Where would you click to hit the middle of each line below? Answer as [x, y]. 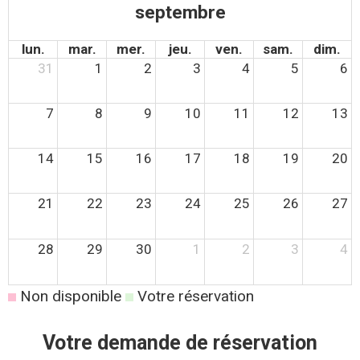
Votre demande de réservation [180, 342]
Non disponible [69, 296]
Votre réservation [194, 296]
